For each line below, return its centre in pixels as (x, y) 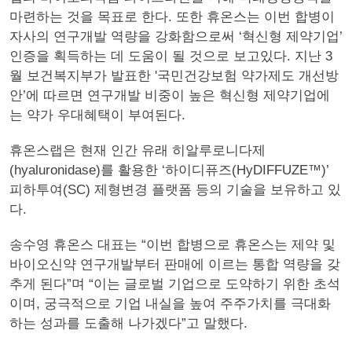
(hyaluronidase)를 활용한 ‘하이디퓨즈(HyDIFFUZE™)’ (169, 170)
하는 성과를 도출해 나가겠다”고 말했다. (128, 323)
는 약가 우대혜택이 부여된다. (97, 115)
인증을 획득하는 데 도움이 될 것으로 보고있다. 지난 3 (171, 56)
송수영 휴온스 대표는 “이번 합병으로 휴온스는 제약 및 (172, 245)
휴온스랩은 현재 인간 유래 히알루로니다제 (137, 150)
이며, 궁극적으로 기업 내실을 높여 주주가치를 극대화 (170, 304)
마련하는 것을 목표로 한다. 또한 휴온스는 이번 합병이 (172, 17)
